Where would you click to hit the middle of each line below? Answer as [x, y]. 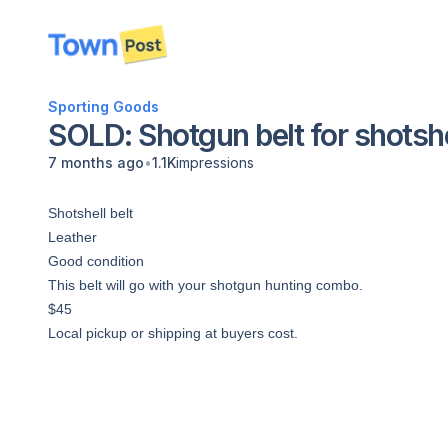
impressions [215, 162]
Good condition [98, 261]
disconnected [110, 55]
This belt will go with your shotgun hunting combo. [205, 285]
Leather [74, 237]
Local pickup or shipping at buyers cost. [173, 333]
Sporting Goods [103, 106]
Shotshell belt [92, 213]
